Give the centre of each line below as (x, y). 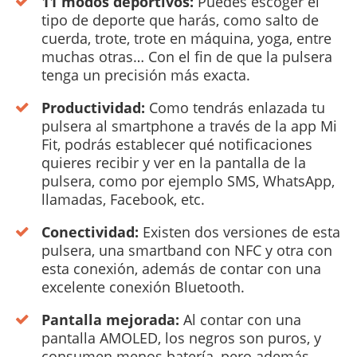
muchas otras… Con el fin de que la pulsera (187, 57)
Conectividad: (90, 232)
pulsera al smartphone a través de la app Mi (189, 126)
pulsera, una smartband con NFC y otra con (187, 251)
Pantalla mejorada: (110, 320)
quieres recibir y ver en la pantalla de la (174, 163)
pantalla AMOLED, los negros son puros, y (181, 338)
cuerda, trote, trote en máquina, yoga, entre (186, 39)
